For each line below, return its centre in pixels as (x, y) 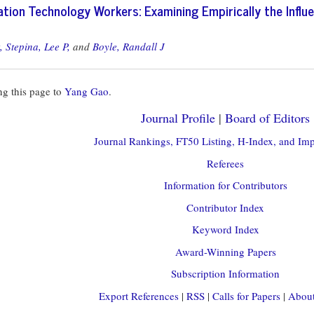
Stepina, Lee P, (38, 46)
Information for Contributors (225, 185)
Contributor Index (225, 207)
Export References (138, 295)
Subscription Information (225, 273)
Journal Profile (178, 117)
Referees (225, 163)
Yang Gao (87, 91)
